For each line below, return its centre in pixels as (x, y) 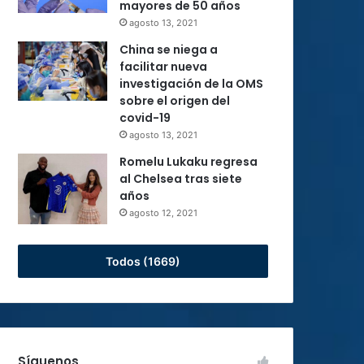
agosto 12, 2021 (163, 212)
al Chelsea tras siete (181, 178)
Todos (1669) (143, 261)
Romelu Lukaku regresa (188, 161)
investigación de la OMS (191, 83)
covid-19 (145, 117)
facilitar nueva (163, 66)
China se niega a (169, 49)
